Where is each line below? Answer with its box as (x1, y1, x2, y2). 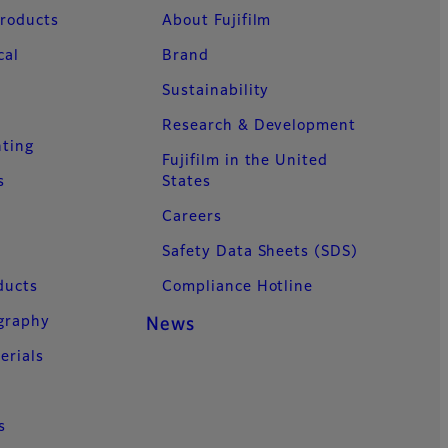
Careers (162, 209, 222, 224)
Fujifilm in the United (162, 153, 329, 168)
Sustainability (162, 83, 270, 98)
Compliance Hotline (162, 279, 314, 294)
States (162, 174, 211, 189)
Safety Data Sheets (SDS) (162, 244, 359, 259)
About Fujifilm (162, 13, 272, 28)
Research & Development (162, 118, 357, 133)
